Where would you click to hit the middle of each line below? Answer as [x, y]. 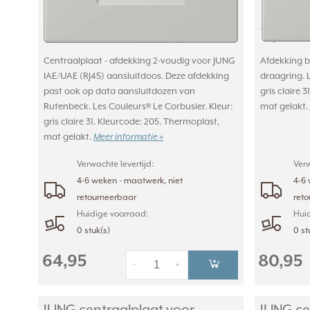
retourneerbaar [107, 198]
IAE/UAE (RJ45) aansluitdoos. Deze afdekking [136, 76]
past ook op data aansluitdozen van [119, 92]
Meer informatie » [128, 137]
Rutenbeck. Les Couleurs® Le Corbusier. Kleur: [138, 107]
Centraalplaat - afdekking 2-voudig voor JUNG [139, 61]
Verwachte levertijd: [115, 164]
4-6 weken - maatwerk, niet [130, 181]
